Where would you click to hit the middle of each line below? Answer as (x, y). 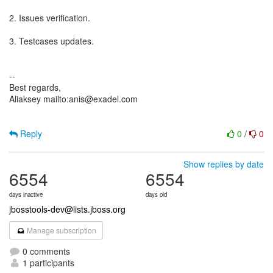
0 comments (45, 251)
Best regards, (35, 87)
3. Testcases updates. (51, 41)
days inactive (26, 194)
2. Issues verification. (50, 18)
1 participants (47, 263)
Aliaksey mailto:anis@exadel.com (73, 99)
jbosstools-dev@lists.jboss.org (67, 209)
